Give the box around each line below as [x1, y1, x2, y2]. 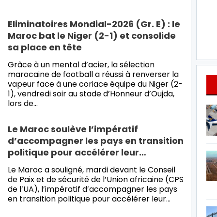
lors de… [8, 97, 38, 109]
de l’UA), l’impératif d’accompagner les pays [8, 183, 177, 195]
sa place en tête [8, 41, 82, 53]
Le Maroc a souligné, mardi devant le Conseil [8, 164, 175, 175]
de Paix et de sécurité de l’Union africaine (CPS [8, 173, 184, 185]
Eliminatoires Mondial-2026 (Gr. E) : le [8, 17, 180, 30]
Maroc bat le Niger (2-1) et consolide [8, 29, 176, 42]
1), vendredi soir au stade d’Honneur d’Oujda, [8, 88, 174, 99]
